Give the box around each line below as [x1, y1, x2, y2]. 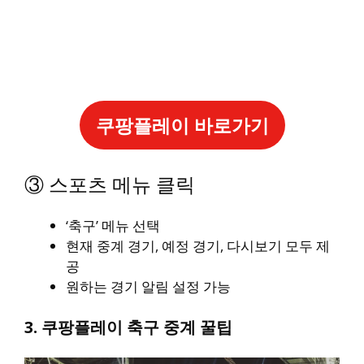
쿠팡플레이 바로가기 [95, 111, 269, 138]
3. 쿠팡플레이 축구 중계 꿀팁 [24, 315, 232, 338]
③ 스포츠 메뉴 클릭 [24, 171, 195, 198]
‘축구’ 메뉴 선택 [66, 216, 160, 236]
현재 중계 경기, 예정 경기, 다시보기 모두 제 [66, 236, 330, 256]
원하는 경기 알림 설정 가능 [66, 277, 231, 297]
